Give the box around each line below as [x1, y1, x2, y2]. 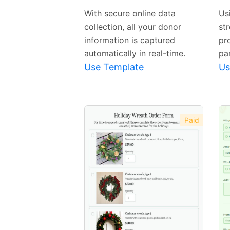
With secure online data [84, 8, 176, 19]
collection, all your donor [84, 22, 181, 32]
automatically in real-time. [84, 48, 185, 59]
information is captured [84, 35, 175, 46]
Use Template [84, 62, 144, 73]
